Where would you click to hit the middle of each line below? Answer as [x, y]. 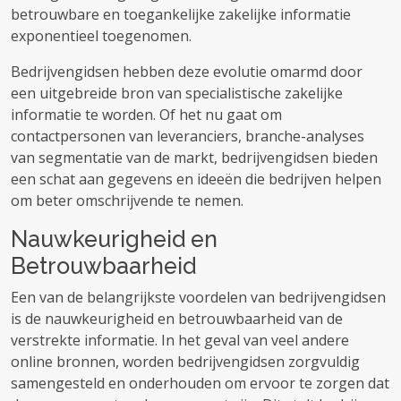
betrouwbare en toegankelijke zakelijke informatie [181, 14]
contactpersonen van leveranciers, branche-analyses [188, 136]
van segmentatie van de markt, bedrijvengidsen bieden [194, 158]
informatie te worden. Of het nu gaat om [146, 115]
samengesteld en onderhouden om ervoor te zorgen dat [200, 383]
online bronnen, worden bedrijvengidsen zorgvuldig [185, 362]
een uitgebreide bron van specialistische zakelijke [177, 93]
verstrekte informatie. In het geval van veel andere [180, 340]
